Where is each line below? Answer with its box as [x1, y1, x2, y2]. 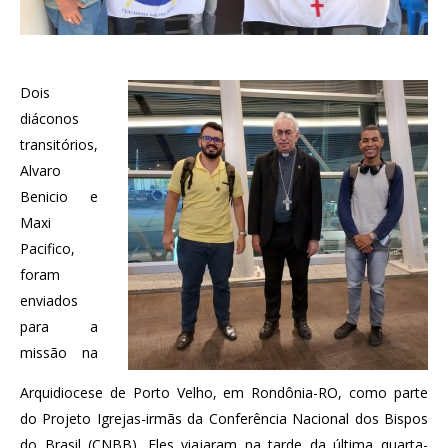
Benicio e [20, 187, 98, 206]
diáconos [20, 109, 79, 128]
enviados [20, 291, 78, 310]
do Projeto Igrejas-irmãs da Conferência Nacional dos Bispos [20, 409, 428, 428]
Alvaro [20, 161, 61, 180]
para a [20, 317, 98, 336]
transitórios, [20, 135, 98, 154]
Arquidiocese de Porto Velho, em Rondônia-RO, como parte [20, 383, 428, 402]
